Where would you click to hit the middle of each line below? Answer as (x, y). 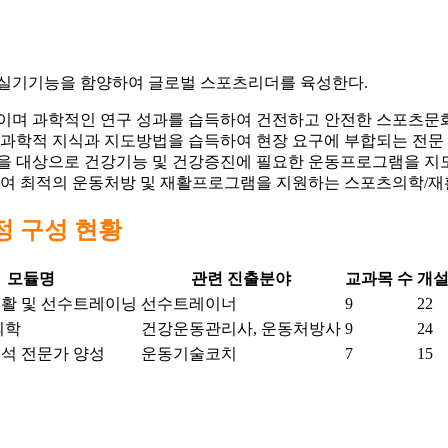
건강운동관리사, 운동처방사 (241, 329)
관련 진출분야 (241, 279)
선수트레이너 (189, 304)
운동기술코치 (189, 354)
